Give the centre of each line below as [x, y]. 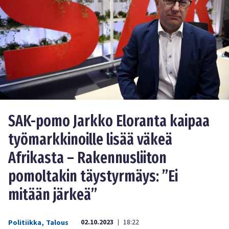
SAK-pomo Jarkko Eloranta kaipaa [109, 121]
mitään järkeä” [53, 195]
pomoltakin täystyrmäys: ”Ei [93, 177]
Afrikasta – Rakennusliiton [87, 158]
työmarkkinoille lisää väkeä [90, 140]
